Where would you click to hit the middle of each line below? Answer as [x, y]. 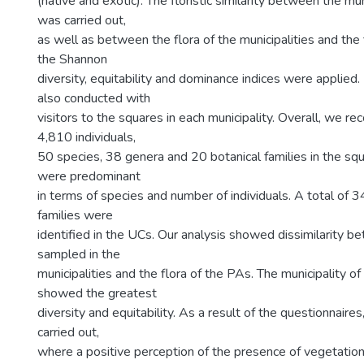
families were [75, 215]
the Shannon [72, 59]
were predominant [89, 176]
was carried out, [82, 20]
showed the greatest [97, 293]
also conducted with [94, 98]
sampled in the [79, 254]
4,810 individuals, [87, 137]
